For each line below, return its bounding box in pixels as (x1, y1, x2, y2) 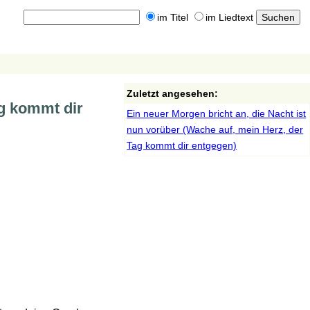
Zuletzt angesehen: (127, 88, 219, 99)
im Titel (156, 12, 188, 24)
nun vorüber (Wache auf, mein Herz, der (127, 124, 304, 135)
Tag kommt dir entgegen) (127, 140, 237, 151)
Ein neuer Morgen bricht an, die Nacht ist (127, 108, 307, 119)
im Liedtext (205, 12, 253, 24)
